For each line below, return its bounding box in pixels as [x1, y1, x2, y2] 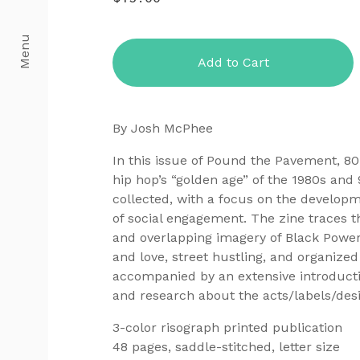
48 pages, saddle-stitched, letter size [112, 339, 340, 354]
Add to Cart [197, 55, 269, 70]
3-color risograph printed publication [112, 320, 342, 335]
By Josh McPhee [112, 121, 213, 136]
